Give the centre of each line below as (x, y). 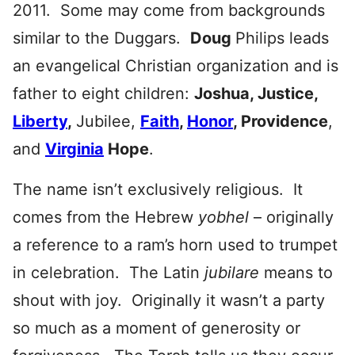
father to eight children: (103, 93)
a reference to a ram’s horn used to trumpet (175, 244)
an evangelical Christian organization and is (176, 65)
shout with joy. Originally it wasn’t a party (169, 300)
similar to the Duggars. (101, 38)
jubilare (234, 272)
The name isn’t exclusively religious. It (158, 189)
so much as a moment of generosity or (157, 328)
